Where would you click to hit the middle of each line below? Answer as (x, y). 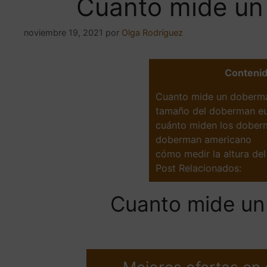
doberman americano (204, 139)
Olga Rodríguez (152, 32)
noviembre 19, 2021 (63, 32)
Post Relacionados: (199, 168)
